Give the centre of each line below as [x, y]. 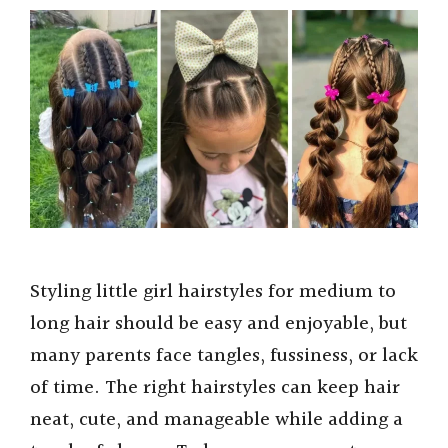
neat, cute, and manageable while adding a [216, 419]
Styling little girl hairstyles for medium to [213, 291]
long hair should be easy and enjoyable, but [218, 323]
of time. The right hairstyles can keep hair [215, 387]
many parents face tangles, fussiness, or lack [224, 355]
